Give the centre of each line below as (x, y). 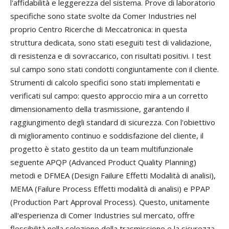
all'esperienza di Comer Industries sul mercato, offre (102, 215)
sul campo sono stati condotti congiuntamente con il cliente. (114, 69)
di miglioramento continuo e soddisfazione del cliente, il (107, 136)
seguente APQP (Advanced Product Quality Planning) (103, 162)
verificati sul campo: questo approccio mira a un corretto (109, 96)
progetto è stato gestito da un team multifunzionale (102, 149)
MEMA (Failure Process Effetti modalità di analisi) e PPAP (110, 189)
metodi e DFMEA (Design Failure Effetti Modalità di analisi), (113, 176)
